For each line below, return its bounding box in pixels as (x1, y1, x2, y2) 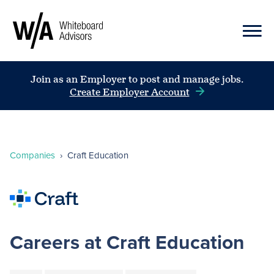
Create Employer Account (69, 86, 190, 99)
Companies (10, 149, 55, 162)
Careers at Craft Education (10, 228, 245, 257)
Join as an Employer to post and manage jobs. (31, 73, 243, 86)
